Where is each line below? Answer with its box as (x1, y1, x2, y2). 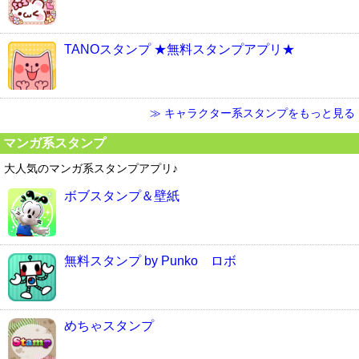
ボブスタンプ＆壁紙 (64, 188, 179, 203)
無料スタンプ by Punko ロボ (64, 253, 236, 268)
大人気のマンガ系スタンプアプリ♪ (4, 161, 178, 175)
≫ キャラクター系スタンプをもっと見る (150, 106, 355, 119)
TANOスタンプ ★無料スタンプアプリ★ (64, 42, 295, 56)
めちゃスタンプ (64, 318, 154, 333)
